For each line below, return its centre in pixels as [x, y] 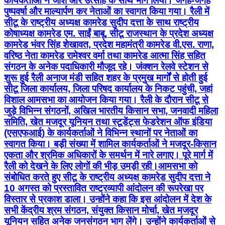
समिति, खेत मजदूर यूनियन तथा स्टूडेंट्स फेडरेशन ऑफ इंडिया [108, 122]
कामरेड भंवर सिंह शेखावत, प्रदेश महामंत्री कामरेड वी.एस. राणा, [109, 45]
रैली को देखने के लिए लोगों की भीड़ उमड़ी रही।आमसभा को [101, 166]
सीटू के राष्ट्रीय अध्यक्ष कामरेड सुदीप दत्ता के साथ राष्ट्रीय [101, 23]
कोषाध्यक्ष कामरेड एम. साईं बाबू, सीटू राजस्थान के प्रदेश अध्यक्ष [109, 34]
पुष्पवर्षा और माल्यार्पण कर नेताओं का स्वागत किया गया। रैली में [107, 12]
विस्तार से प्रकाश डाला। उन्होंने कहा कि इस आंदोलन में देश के [108, 199]
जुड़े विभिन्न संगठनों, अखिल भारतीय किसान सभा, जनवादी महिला [111, 111]
